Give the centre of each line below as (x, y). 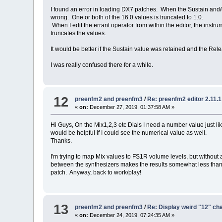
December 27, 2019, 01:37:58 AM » (132, 107)
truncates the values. (79, 33)
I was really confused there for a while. (102, 65)
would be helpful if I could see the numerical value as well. (129, 133)
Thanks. (61, 141)
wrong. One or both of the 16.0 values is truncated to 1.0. (127, 17)
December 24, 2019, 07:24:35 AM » (132, 215)
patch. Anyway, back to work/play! (96, 173)
